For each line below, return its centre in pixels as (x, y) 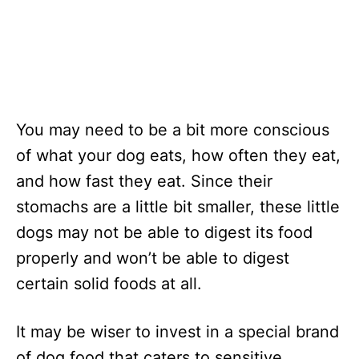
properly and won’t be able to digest (153, 258)
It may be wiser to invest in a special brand (177, 332)
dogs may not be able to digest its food (164, 233)
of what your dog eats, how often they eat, (178, 156)
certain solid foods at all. (109, 284)
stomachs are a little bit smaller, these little (178, 207)
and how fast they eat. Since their (144, 182)
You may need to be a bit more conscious (173, 130)
